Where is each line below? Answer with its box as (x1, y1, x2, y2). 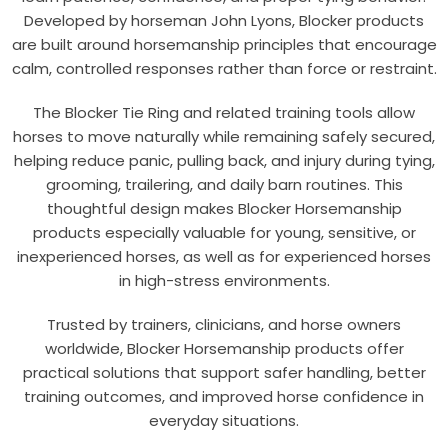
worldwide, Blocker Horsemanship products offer (44, 338, 404, 360)
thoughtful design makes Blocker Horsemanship (46, 198, 402, 220)
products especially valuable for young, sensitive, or (32, 222, 416, 244)
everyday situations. (149, 410, 299, 432)
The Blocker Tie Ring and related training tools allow (33, 102, 415, 124)
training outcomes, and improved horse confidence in (24, 386, 424, 408)
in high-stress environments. (118, 270, 330, 292)
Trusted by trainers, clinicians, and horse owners (47, 314, 401, 336)
